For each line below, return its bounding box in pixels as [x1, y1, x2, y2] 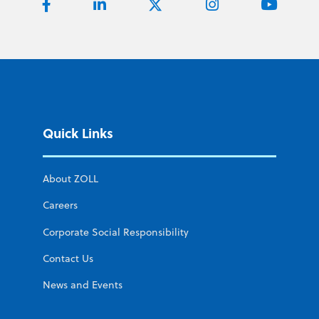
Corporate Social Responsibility [43, 224, 189, 239]
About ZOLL [43, 172, 98, 187]
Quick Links [43, 122, 113, 142]
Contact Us [43, 251, 93, 266]
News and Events [43, 277, 122, 292]
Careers [43, 198, 78, 213]
